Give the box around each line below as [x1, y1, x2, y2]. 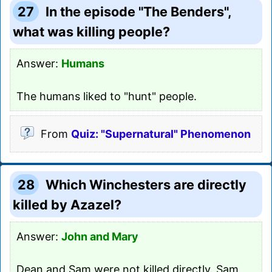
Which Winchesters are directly [46, 176, 247, 192]
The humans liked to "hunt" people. [16, 89, 197, 103]
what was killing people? [13, 23, 170, 39]
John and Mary [61, 229, 138, 243]
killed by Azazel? [13, 196, 121, 212]
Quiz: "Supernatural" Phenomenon [71, 127, 251, 140]
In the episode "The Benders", [46, 3, 232, 19]
